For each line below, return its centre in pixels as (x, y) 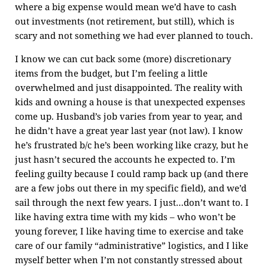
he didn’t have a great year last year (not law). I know (129, 130)
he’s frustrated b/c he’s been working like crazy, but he (132, 145)
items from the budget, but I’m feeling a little (111, 73)
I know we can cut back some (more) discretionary (123, 59)
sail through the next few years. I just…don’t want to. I (132, 202)
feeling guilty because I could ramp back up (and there (132, 173)
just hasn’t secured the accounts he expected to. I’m (125, 159)
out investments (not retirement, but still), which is (125, 21)
